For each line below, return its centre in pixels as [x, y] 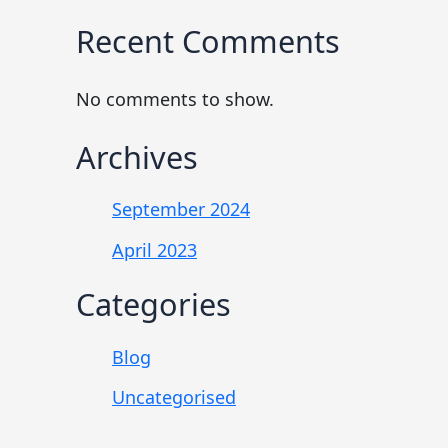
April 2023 [154, 249]
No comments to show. [175, 98]
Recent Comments [208, 41]
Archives [137, 157]
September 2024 [181, 209]
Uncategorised [174, 397]
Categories [153, 304]
